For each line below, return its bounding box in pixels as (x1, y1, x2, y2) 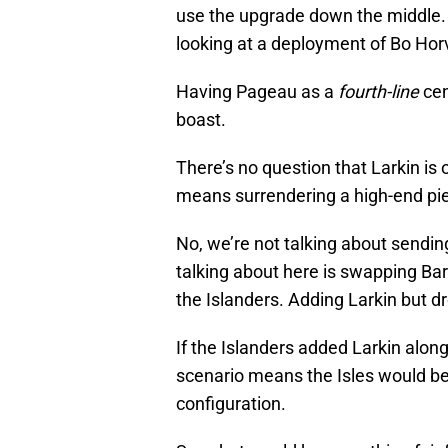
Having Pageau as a (176, 81, 338, 103)
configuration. (176, 393, 286, 415)
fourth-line (338, 81, 419, 103)
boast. (176, 109, 226, 131)
